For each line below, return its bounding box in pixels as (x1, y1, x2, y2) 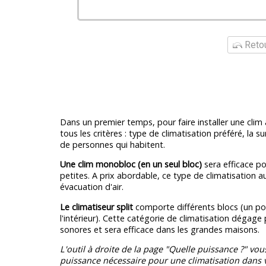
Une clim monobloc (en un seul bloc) (59, 159, 202, 170)
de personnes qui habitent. (59, 138, 165, 150)
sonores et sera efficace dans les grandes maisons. (59, 223, 259, 235)
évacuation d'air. (59, 181, 123, 193)
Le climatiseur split (59, 201, 133, 213)
